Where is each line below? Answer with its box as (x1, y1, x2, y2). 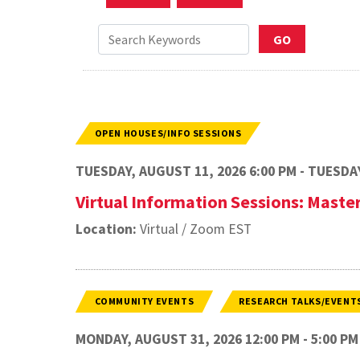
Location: (75, 219, 137, 238)
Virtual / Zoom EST (136, 219, 252, 238)
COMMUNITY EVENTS (94, 295, 194, 308)
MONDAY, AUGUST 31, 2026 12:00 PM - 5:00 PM (75, 330, 358, 349)
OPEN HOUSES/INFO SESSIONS (94, 126, 242, 139)
